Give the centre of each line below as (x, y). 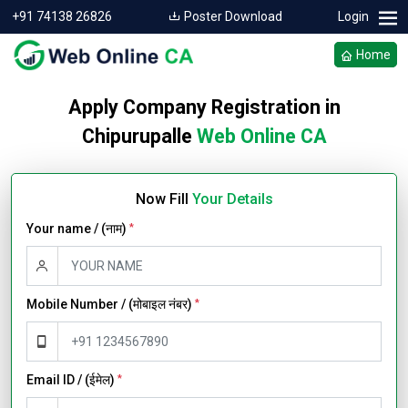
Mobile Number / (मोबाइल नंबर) (111, 304)
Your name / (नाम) (78, 229)
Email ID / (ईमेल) (72, 380)
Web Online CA (261, 136)
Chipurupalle (139, 136)
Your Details (232, 199)
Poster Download (231, 16)
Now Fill (163, 199)
